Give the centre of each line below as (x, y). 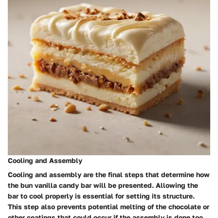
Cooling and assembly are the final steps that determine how (109, 174)
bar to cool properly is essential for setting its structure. (101, 196)
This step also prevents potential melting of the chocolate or (109, 207)
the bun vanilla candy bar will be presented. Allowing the (103, 185)
